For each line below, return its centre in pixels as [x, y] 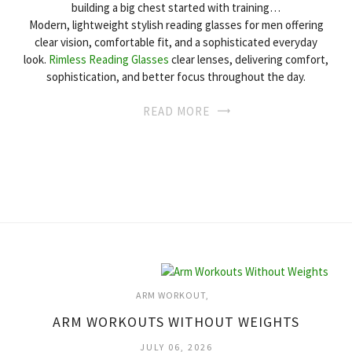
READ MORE [176, 111]
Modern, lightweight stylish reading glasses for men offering [176, 24]
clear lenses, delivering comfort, [249, 59]
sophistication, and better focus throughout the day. [176, 76]
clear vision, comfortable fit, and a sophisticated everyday [176, 42]
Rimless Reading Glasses [109, 59]
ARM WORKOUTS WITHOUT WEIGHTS [176, 321]
